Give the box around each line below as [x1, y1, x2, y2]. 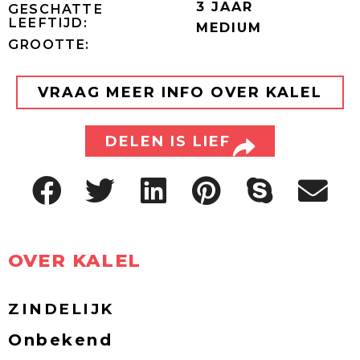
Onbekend [8, 329, 112, 350]
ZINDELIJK [8, 299, 114, 318]
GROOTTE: [8, 35, 90, 52]
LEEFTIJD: [8, 14, 88, 31]
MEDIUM [196, 18, 262, 35]
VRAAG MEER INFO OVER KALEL [38, 84, 322, 101]
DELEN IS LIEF [105, 132, 231, 149]
